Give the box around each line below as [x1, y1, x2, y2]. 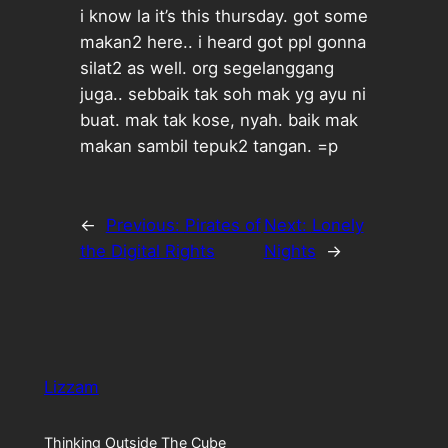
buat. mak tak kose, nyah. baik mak [79, 109, 358, 130]
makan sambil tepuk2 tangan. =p [79, 135, 338, 156]
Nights [263, 240, 316, 261]
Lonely [311, 214, 364, 235]
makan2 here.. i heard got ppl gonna [79, 31, 366, 52]
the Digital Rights [79, 240, 215, 261]
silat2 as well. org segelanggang [79, 57, 334, 78]
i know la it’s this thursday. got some [79, 5, 368, 26]
